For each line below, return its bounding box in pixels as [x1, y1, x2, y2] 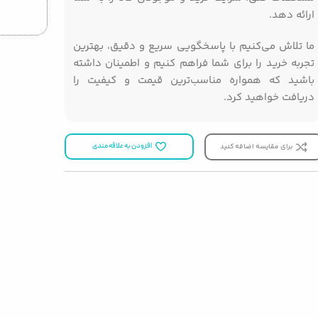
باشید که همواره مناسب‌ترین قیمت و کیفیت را [72, 72, 315, 89]
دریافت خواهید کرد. [224, 89, 315, 106]
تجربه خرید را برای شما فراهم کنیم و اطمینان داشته [72, 55, 315, 72]
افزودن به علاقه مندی [92, 141, 153, 151]
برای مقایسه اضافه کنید [220, 141, 293, 153]
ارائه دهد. [269, 6, 315, 23]
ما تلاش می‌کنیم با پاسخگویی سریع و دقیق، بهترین [72, 38, 315, 55]
